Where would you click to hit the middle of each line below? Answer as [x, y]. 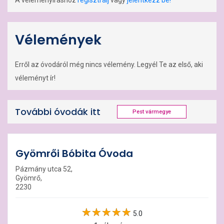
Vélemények [58, 40]
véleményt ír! [35, 78]
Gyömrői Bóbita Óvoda [74, 153]
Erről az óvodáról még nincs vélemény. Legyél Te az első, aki [109, 64]
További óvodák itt [58, 111]
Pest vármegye [152, 112]
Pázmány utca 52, [44, 169]
